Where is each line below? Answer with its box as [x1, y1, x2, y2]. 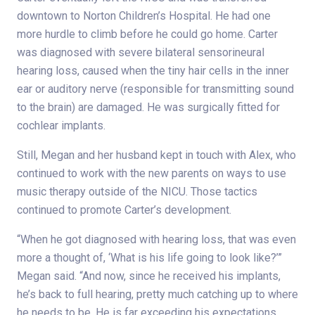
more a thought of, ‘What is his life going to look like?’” [17, 251, 282, 265]
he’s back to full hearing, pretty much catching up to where [17, 288, 298, 302]
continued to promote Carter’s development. [17, 203, 231, 217]
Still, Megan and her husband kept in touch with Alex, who [17, 148, 296, 162]
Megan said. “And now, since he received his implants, [17, 269, 281, 283]
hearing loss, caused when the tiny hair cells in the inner [17, 64, 289, 78]
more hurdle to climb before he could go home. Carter [17, 27, 278, 41]
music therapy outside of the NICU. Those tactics [17, 185, 257, 199]
